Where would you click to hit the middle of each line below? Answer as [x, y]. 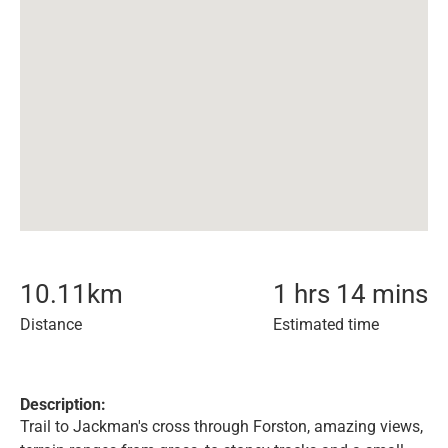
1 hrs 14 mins [350, 294]
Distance [51, 324]
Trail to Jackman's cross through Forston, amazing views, [221, 426]
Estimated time [326, 324]
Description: [63, 404]
